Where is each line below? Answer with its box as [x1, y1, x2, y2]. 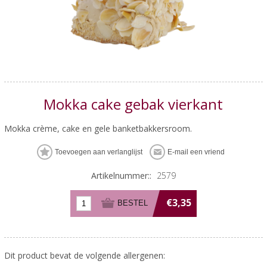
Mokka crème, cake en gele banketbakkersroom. [4, 122, 192, 134]
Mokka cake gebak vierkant [44, 94, 223, 114]
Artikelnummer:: [91, 169, 151, 181]
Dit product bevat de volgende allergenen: [4, 249, 165, 261]
